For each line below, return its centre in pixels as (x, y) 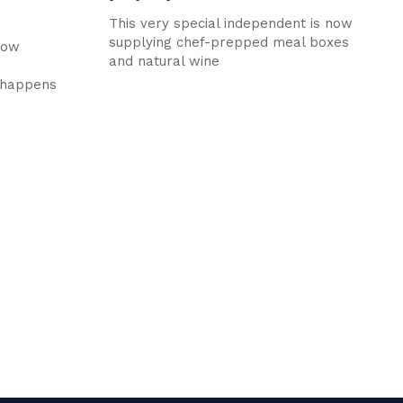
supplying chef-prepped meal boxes (228, 42)
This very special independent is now (230, 23)
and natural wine (164, 61)
